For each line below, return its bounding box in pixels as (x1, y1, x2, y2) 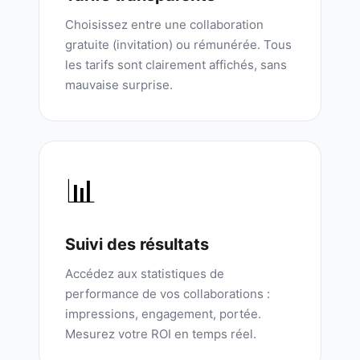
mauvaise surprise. (65, 77, 173, 92)
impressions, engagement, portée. (65, 306, 261, 321)
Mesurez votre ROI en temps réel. (65, 326, 256, 342)
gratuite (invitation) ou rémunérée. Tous (65, 37, 292, 52)
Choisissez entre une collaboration (65, 17, 264, 32)
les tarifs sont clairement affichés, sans (65, 57, 287, 72)
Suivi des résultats (65, 235, 209, 254)
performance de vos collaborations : (65, 286, 270, 301)
